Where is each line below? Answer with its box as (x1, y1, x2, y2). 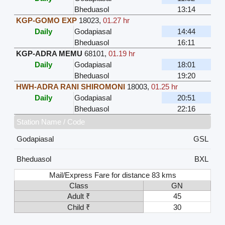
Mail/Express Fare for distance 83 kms (49, 170, 177, 179)
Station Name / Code (16, 117, 85, 126)
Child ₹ (67, 202, 90, 211)
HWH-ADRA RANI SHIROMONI (16, 82, 125, 91)
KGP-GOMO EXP (16, 16, 77, 25)
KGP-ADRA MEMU (16, 49, 82, 58)
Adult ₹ (67, 191, 90, 200)
